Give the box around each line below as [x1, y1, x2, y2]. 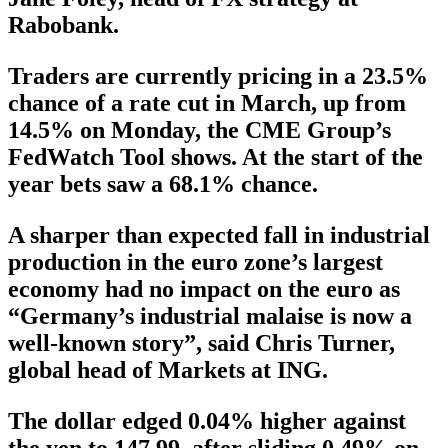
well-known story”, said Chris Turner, [8, 329, 395, 356]
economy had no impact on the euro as [8, 275, 400, 302]
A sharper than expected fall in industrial [8, 221, 430, 248]
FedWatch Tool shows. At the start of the [8, 143, 423, 170]
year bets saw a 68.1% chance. [8, 170, 318, 197]
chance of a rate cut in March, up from [8, 89, 406, 116]
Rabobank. [8, 11, 119, 38]
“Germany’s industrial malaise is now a [8, 302, 412, 329]
